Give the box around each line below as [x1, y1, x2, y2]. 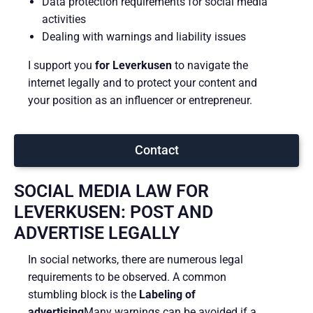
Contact [134, 143, 179, 157]
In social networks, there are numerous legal [28, 252, 243, 266]
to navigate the [172, 58, 248, 72]
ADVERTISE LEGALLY [14, 222, 180, 243]
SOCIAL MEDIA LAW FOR [14, 180, 209, 201]
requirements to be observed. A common [28, 270, 226, 284]
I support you [28, 58, 95, 72]
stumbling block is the [28, 287, 139, 301]
